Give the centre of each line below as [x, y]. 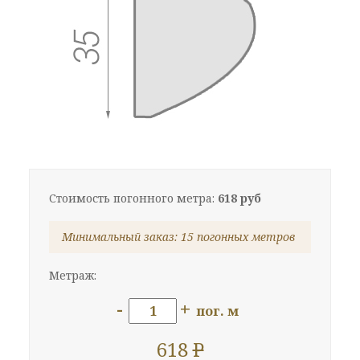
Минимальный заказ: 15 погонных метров [178, 236]
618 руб [239, 198]
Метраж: [73, 275]
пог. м [217, 311]
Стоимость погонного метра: [133, 198]
